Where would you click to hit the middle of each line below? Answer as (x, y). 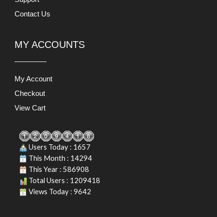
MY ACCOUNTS (50, 44)
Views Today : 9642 (59, 192)
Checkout (30, 93)
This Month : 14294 (60, 158)
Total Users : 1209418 (64, 180)
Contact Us (32, 14)
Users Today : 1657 (59, 147)
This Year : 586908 (58, 169)
